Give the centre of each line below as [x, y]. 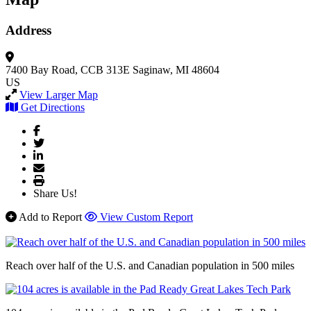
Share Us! [55, 193]
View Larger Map [59, 94]
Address [28, 31]
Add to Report [50, 217]
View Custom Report [146, 217]
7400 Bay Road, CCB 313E [68, 69]
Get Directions [53, 107]
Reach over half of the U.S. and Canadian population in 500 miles [150, 265]
